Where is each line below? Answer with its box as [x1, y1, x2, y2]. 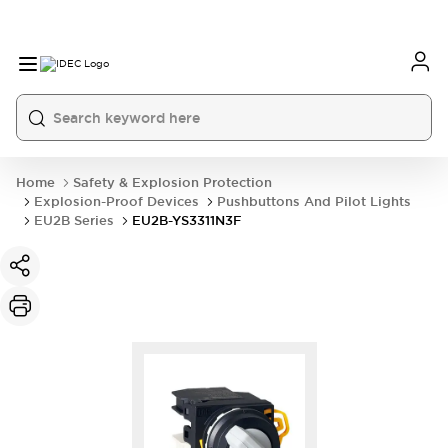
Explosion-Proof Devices [34, 193, 199, 210]
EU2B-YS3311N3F [132, 212, 242, 229]
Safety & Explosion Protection [73, 174, 272, 191]
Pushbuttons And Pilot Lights [217, 193, 411, 210]
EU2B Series [34, 212, 114, 229]
